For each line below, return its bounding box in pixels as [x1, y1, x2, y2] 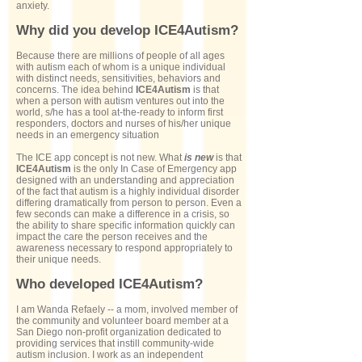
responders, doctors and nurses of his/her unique [16, 118, 231, 129]
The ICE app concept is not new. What [16, 152, 184, 163]
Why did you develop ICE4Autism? [16, 23, 238, 38]
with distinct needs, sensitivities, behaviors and [16, 73, 221, 84]
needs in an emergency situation [16, 129, 159, 141]
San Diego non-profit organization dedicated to [16, 326, 221, 338]
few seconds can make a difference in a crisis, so [16, 208, 229, 220]
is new [184, 152, 213, 163]
